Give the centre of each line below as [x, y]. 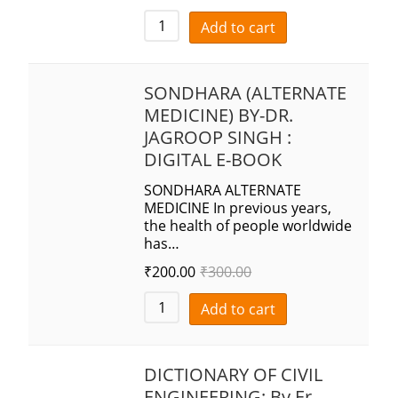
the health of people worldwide [248, 226]
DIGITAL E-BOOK [213, 160]
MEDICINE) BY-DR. [219, 115]
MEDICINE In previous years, [240, 208]
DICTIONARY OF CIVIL [234, 375]
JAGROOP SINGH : [218, 138]
